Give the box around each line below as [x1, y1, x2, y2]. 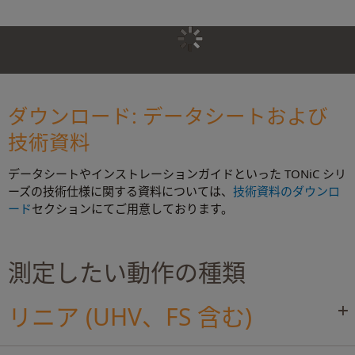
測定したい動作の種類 [8, 255, 246, 288]
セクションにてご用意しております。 [32, 200, 233, 216]
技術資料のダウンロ [233, 182, 340, 199]
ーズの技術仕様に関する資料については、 [8, 182, 233, 199]
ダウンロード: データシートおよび [8, 101, 328, 129]
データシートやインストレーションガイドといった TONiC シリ [8, 165, 346, 181]
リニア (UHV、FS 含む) [8, 300, 252, 334]
